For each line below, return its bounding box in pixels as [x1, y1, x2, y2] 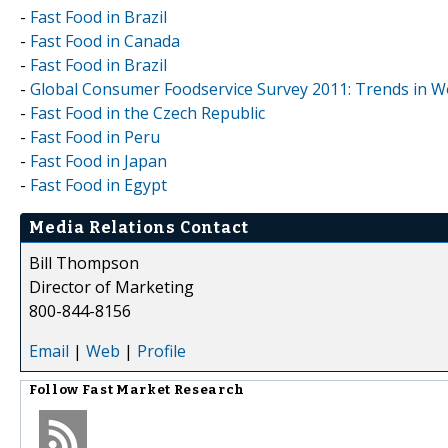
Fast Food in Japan [30, 149, 167, 172]
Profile [137, 339, 186, 362]
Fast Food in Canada [30, 29, 180, 52]
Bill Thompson [29, 251, 139, 274]
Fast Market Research [81, 381, 245, 398]
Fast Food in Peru [30, 125, 160, 148]
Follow [29, 381, 82, 398]
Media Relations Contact [29, 217, 249, 237]
